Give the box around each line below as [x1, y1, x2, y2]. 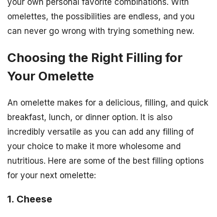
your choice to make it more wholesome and [7, 141, 181, 152]
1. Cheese [7, 193, 52, 205]
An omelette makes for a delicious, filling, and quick [7, 98, 208, 108]
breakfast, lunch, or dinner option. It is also [7, 112, 172, 123]
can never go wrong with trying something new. [7, 26, 194, 36]
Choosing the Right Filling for [7, 49, 183, 65]
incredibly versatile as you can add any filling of [7, 127, 194, 137]
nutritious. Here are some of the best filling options [7, 156, 204, 166]
